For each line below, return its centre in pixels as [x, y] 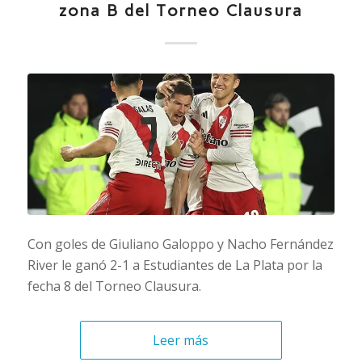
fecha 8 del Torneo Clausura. [114, 286]
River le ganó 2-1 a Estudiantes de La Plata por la [175, 265]
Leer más [181, 341]
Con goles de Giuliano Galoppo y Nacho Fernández [180, 244]
